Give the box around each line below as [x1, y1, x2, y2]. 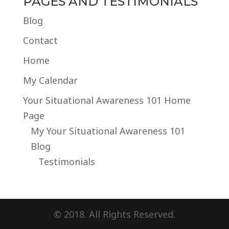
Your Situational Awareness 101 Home [22, 94, 191, 106]
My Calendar [22, 74, 78, 86]
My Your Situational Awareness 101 [30, 124, 185, 137]
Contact [22, 34, 58, 47]
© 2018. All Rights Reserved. [53, 208, 175, 220]
